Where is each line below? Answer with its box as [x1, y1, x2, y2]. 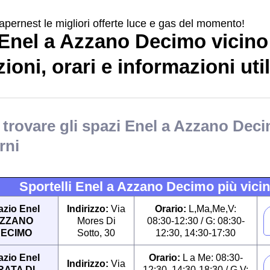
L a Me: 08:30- [180, 252, 243, 263]
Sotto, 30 [77, 227, 115, 238]
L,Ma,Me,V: [186, 203, 236, 214]
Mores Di [77, 215, 116, 226]
